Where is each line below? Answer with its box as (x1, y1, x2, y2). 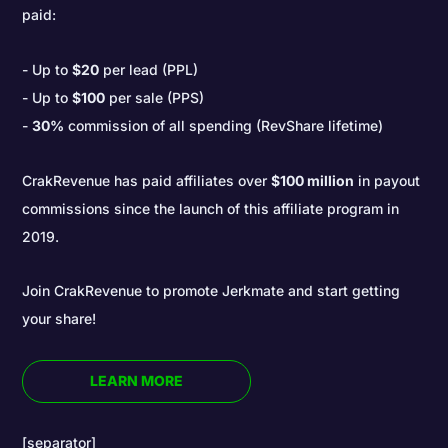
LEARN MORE (90, 372, 184, 390)
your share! (22, 310, 97, 328)
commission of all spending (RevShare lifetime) (64, 116, 384, 134)
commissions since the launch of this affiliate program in (22, 199, 400, 217)
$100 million (271, 171, 355, 189)
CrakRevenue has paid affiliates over (22, 171, 272, 189)
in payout (354, 171, 421, 189)
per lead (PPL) (99, 60, 199, 78)
